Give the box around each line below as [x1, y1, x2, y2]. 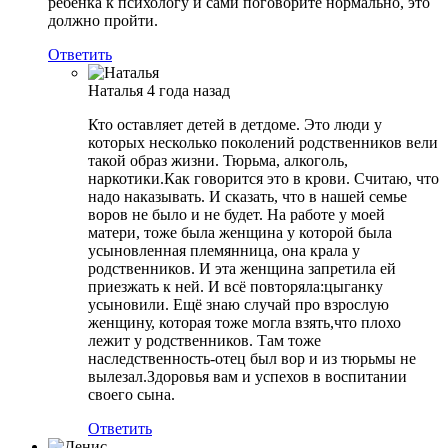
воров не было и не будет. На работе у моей [88, 206, 385, 224]
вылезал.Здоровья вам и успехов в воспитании [88, 368, 407, 386]
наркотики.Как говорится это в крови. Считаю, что [88, 170, 439, 188]
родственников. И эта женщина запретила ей [88, 260, 396, 278]
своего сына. [88, 386, 175, 404]
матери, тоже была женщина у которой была [88, 224, 392, 242]
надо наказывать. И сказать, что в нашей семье [88, 188, 407, 206]
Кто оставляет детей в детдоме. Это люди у [88, 116, 382, 134]
